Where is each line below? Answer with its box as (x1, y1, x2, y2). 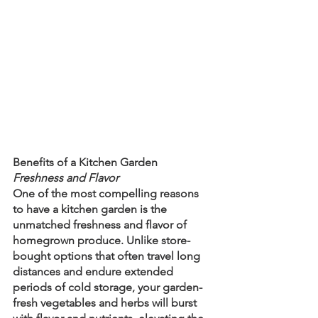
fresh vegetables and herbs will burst (13, 295, 199, 309)
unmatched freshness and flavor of (13, 217, 190, 231)
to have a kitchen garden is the (13, 202, 170, 216)
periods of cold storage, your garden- (13, 280, 202, 294)
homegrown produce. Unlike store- (13, 233, 190, 247)
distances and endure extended (13, 264, 176, 278)
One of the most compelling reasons (13, 186, 202, 200)
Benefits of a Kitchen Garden (13, 155, 158, 169)
